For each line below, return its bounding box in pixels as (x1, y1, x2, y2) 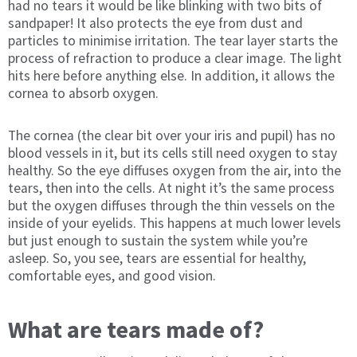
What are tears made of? (8, 313, 264, 344)
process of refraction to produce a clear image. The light (8, 49, 342, 67)
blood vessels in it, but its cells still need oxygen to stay (8, 143, 337, 162)
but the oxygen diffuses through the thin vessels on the (8, 196, 335, 214)
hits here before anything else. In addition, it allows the (8, 66, 335, 84)
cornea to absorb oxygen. (8, 84, 159, 102)
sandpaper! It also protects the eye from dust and (8, 14, 303, 32)
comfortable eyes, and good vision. (8, 266, 216, 284)
